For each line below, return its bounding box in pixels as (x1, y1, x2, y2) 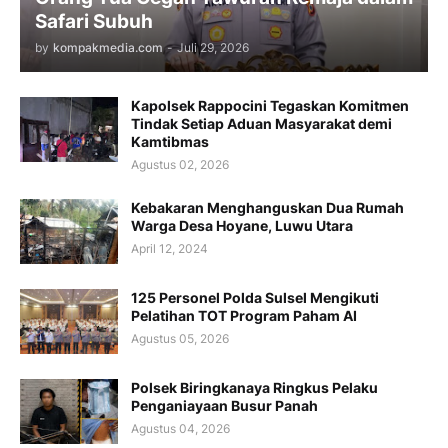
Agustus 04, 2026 (131, 420, 230, 436)
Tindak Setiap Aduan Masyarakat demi (131, 114, 392, 132)
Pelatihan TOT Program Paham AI (131, 306, 357, 324)
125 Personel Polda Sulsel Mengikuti (131, 288, 379, 306)
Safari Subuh (35, 9, 153, 33)
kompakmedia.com (53, 39, 163, 55)
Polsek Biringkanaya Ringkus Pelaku (131, 378, 378, 396)
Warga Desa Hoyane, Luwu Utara (131, 216, 353, 234)
